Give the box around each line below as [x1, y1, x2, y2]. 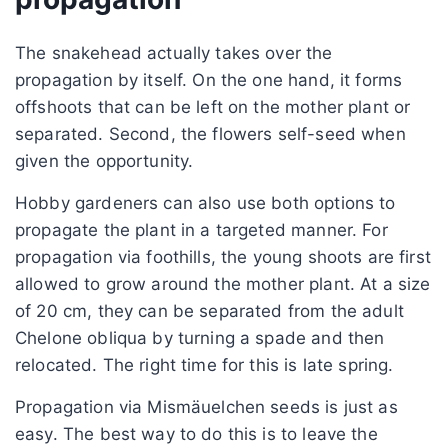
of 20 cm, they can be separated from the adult [15, 300, 404, 321]
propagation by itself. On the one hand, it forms [15, 69, 403, 90]
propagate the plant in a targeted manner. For [15, 219, 388, 240]
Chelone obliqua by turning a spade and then [15, 327, 385, 348]
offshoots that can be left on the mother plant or [15, 96, 411, 117]
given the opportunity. [15, 150, 194, 171]
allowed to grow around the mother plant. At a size [15, 273, 431, 294]
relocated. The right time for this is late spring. [15, 354, 394, 375]
